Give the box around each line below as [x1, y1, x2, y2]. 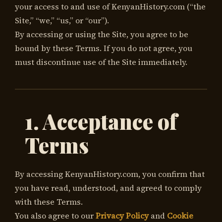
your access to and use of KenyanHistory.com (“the [15, 1, 206, 12]
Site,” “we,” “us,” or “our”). [15, 15, 109, 26]
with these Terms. [15, 196, 83, 208]
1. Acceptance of [25, 108, 177, 136]
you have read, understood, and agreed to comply [15, 182, 202, 194]
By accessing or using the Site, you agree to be [15, 29, 188, 40]
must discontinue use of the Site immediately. [15, 56, 187, 68]
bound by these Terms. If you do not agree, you [15, 43, 192, 54]
